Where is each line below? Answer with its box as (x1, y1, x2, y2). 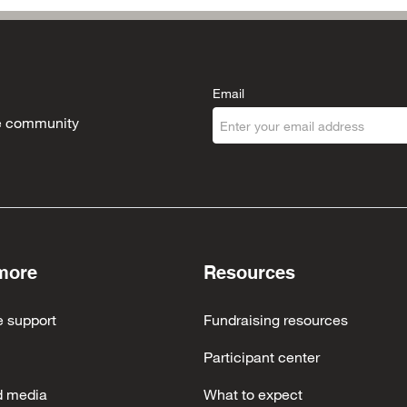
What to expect (203, 385, 303, 402)
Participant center (203, 348, 320, 365)
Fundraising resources (203, 311, 348, 328)
